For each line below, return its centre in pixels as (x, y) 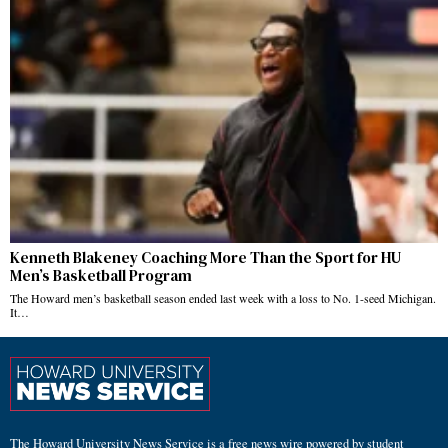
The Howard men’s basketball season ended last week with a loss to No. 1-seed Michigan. (223, 298)
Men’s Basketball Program (101, 276)
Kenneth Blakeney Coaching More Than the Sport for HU (205, 258)
